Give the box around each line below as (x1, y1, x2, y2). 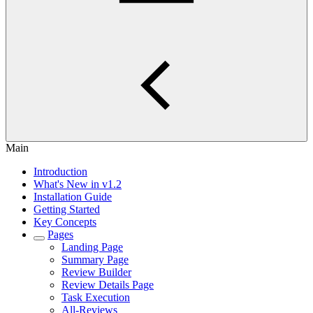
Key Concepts (34, 216, 96, 228)
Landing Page (61, 241, 123, 253)
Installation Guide (34, 191, 112, 203)
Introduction (34, 166, 87, 177)
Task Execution (61, 291, 130, 303)
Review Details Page (61, 279, 154, 291)
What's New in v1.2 (34, 178, 122, 190)
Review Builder (61, 266, 131, 278)
